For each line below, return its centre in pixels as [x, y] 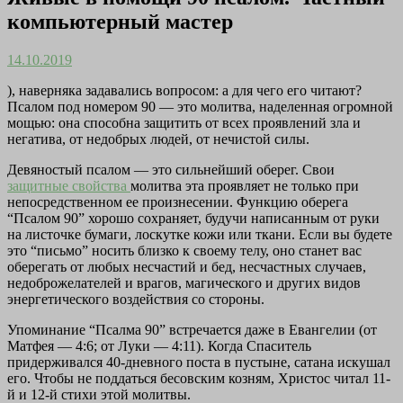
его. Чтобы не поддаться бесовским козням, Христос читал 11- [199, 379]
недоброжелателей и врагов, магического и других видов [184, 283]
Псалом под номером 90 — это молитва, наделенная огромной [200, 107]
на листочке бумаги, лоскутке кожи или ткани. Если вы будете [200, 235]
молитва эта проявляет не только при [245, 186]
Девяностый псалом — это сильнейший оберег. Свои [171, 170]
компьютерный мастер [120, 22]
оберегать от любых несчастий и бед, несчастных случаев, [187, 267]
